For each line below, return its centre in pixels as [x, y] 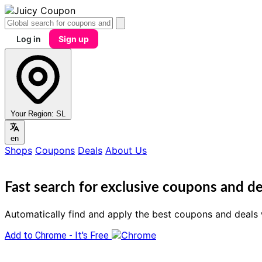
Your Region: [32, 114]
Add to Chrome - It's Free [57, 235]
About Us [126, 150]
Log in [29, 39]
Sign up [74, 39]
